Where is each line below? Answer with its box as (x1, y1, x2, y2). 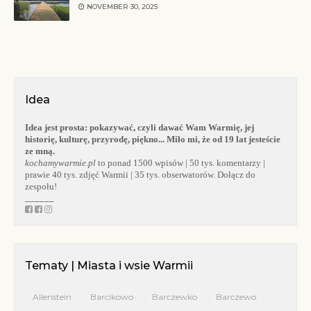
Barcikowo (90, 292, 133, 303)
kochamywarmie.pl (25, 158, 96, 169)
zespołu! (25, 181, 57, 192)
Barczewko (152, 292, 197, 303)
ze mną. (25, 146, 55, 157)
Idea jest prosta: (25, 122, 90, 133)
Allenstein (33, 292, 72, 303)
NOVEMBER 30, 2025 (87, 2, 158, 12)
